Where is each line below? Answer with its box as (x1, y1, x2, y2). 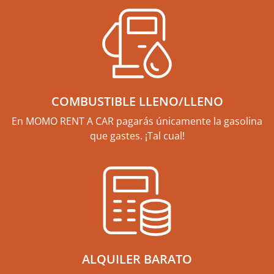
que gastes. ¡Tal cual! (89, 128, 185, 143)
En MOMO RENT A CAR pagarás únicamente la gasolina (12, 114, 262, 128)
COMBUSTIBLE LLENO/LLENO (51, 92, 223, 109)
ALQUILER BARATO (82, 250, 192, 267)
